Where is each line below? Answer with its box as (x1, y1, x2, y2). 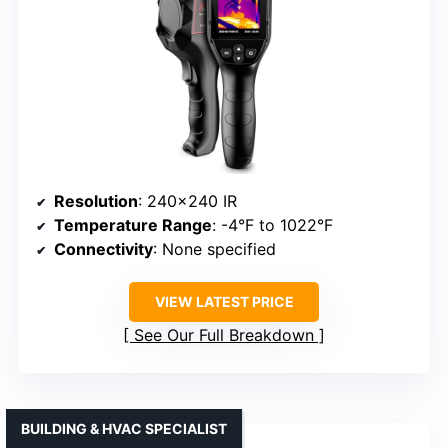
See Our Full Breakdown (134, 325, 314, 346)
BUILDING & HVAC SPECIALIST (21, 420, 227, 438)
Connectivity (54, 239, 153, 260)
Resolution (54, 191, 138, 212)
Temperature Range (54, 215, 212, 236)
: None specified (153, 239, 276, 260)
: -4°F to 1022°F (212, 215, 333, 236)
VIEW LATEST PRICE (154, 293, 294, 311)
